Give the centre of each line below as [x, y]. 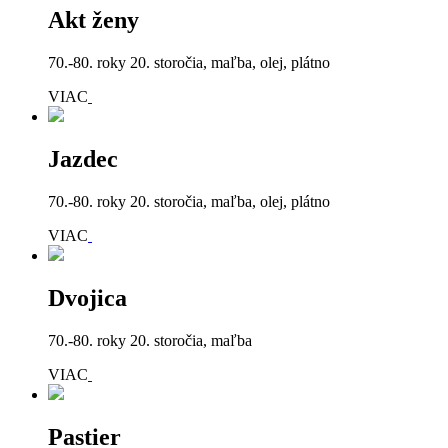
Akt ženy [93, 20]
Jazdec [83, 159]
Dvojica [87, 297]
